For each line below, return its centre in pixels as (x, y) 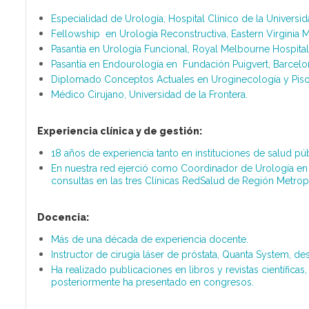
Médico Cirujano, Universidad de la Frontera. (149, 94)
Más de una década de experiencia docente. (149, 239)
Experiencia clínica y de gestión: (119, 131)
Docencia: (63, 217)
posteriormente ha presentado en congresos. (152, 282)
